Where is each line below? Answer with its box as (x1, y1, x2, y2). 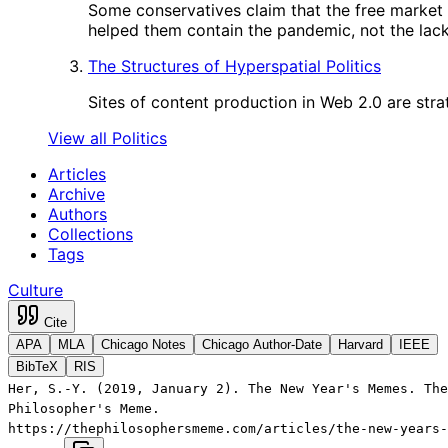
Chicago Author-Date (202, 337, 322, 352)
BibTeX (16, 359, 58, 374)
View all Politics (48, 128, 167, 148)
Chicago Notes (101, 337, 186, 352)
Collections (48, 224, 133, 244)
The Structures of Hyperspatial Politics (88, 56, 381, 76)
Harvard (338, 337, 383, 352)
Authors (48, 204, 107, 224)
